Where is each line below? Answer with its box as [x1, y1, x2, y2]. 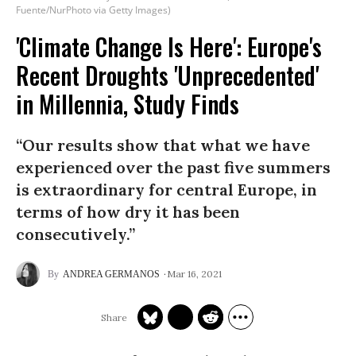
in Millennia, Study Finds [16, 86, 239, 122]
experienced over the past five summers [16, 157, 331, 177]
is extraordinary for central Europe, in [16, 180, 317, 199]
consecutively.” [16, 224, 135, 244]
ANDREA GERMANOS [63, 269, 160, 280]
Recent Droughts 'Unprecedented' [16, 57, 319, 93]
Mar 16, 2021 [167, 267, 222, 280]
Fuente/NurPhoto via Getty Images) [16, 3, 171, 17]
